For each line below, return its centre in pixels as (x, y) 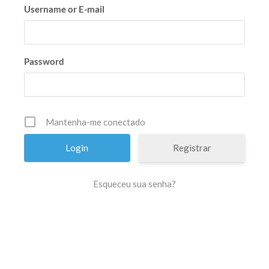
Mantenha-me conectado (95, 122)
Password (44, 62)
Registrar (192, 148)
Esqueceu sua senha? (134, 184)
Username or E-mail (64, 9)
